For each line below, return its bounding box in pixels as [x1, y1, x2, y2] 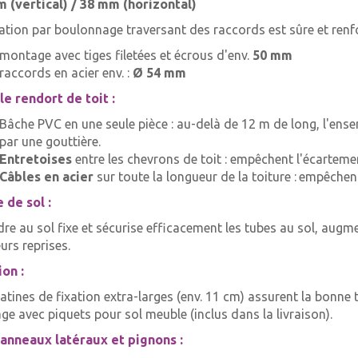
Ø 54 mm [133, 66, 186, 80]
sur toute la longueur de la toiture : [93, 169, 296, 184]
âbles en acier [7, 169, 93, 184]
